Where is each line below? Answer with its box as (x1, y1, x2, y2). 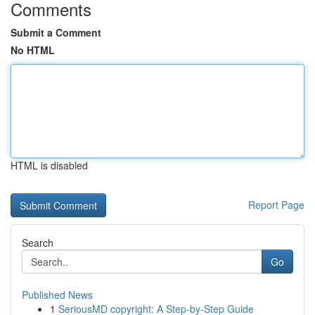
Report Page (248, 198, 304, 212)
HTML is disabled (11, 158, 88, 172)
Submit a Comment (11, 25, 101, 39)
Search (22, 236, 53, 250)
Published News (22, 288, 93, 302)
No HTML (11, 43, 55, 57)
